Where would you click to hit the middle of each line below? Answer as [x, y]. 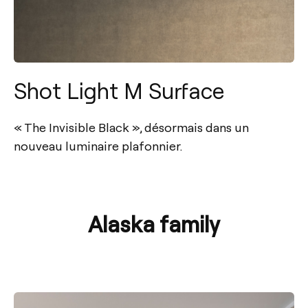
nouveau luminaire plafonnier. [98, 145]
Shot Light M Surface [119, 90]
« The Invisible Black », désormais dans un [131, 126]
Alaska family [154, 223]
